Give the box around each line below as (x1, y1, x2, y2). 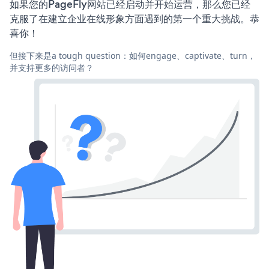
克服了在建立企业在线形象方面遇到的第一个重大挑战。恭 (10, 11, 259, 26)
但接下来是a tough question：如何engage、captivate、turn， (10, 49, 256, 61)
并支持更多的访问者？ (10, 61, 94, 73)
